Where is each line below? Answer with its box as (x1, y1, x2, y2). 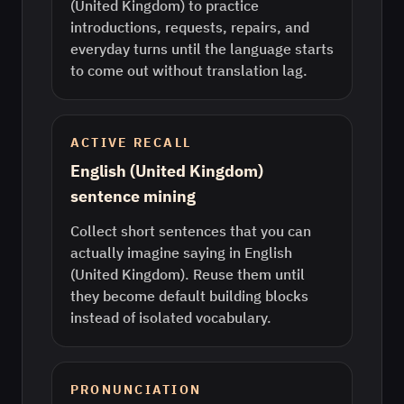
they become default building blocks (70, 287, 308, 305)
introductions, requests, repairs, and (70, 18, 309, 36)
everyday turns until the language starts (70, 40, 334, 58)
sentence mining (70, 186, 196, 207)
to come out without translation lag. (70, 61, 308, 79)
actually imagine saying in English (70, 243, 292, 262)
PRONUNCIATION (70, 381, 202, 398)
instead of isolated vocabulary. (70, 308, 271, 326)
